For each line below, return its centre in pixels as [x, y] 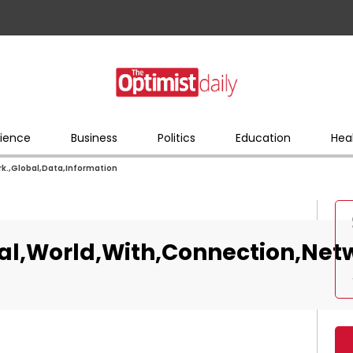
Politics [176, 137]
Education [263, 137]
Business [94, 137]
